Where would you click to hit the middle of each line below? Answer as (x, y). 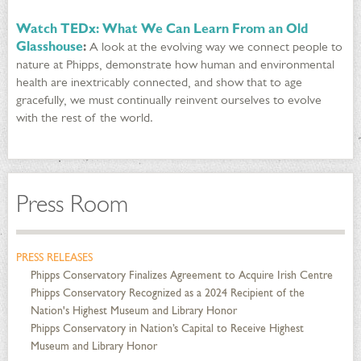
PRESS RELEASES (54, 258)
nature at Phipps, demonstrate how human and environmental (175, 64)
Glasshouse (50, 47)
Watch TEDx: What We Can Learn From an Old (162, 29)
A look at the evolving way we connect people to (214, 47)
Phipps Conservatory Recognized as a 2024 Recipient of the (168, 293)
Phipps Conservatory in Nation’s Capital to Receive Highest (167, 329)
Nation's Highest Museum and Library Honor (134, 311)
